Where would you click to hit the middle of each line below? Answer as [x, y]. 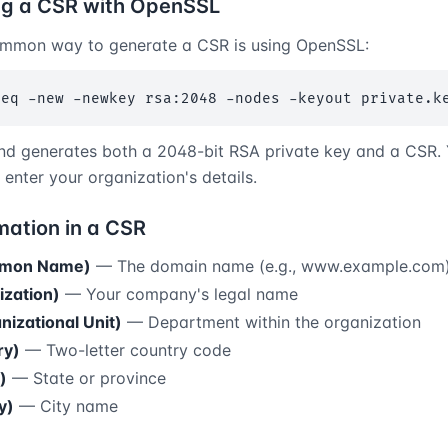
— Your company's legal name [179, 294]
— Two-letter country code [125, 350]
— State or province [86, 378]
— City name [66, 406]
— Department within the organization [271, 322]
